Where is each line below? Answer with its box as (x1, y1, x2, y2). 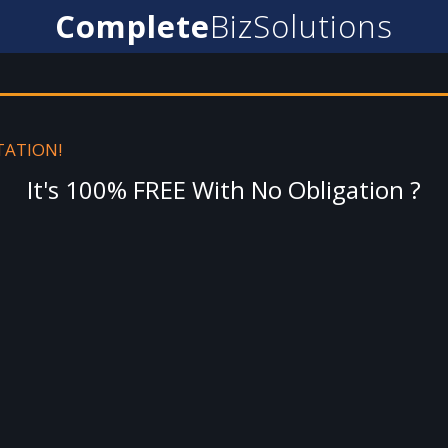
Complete (55, 5, 210, 47)
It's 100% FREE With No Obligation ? (27, 173, 421, 206)
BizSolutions (210, 5, 393, 47)
